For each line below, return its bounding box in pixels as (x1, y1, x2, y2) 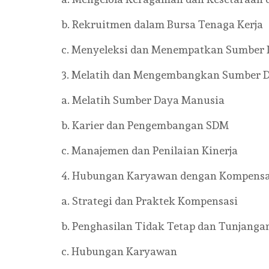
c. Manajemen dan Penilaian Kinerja (61, 144, 238, 157)
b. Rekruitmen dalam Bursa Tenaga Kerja (61, 18, 263, 31)
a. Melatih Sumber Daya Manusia (61, 94, 225, 106)
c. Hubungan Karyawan (61, 245, 177, 258)
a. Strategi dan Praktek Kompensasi (61, 195, 238, 207)
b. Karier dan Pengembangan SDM (61, 119, 229, 131)
